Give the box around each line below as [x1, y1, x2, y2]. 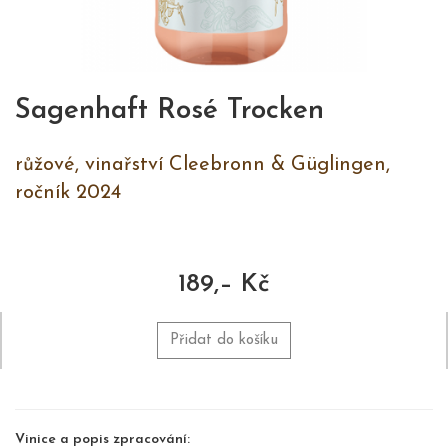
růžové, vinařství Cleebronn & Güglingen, [15, 154, 390, 175]
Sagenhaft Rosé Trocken [15, 96, 324, 125]
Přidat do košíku [170, 332, 278, 348]
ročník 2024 [15, 182, 121, 203]
